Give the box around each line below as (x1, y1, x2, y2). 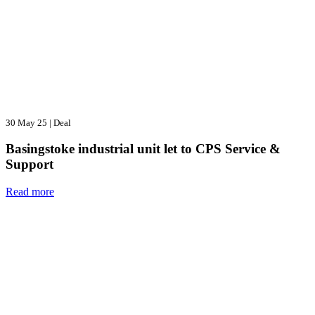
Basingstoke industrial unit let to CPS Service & (6, 141, 281, 157)
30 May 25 (6, 117, 49, 128)
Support (6, 157, 53, 172)
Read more (6, 185, 54, 198)
